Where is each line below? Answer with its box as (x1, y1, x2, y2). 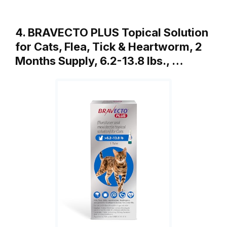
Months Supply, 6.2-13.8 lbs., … (15, 54, 183, 67)
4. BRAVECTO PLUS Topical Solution (15, 25, 208, 39)
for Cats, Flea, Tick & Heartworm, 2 (15, 40, 202, 53)
